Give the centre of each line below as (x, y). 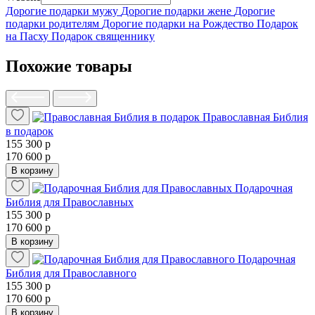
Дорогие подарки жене (178, 11)
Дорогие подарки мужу (63, 11)
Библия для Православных (70, 202)
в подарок (30, 131)
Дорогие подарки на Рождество (179, 24)
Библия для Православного (71, 274)
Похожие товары (69, 66)
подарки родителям (54, 24)
